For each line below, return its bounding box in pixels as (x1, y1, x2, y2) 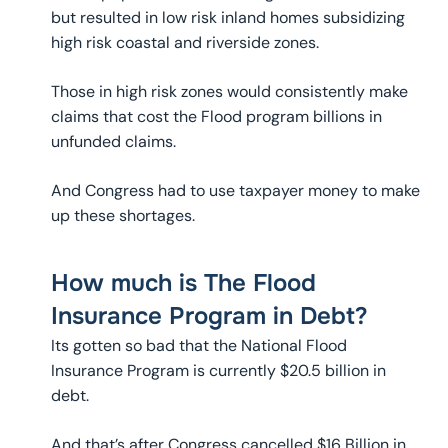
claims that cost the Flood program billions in (50, 106, 382, 128)
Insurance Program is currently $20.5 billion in (50, 360, 386, 382)
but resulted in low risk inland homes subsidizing (50, 7, 405, 29)
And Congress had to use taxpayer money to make (50, 180, 420, 202)
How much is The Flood (50, 268, 316, 299)
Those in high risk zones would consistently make (50, 81, 408, 103)
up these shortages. (50, 205, 195, 227)
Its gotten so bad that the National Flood (50, 335, 347, 357)
